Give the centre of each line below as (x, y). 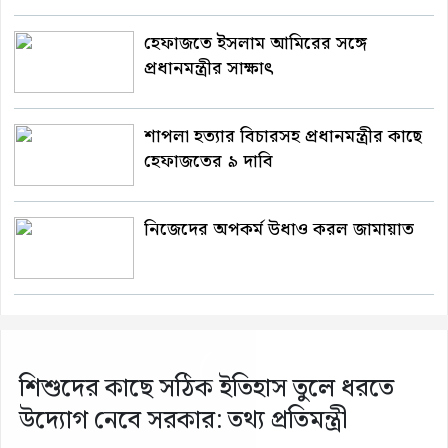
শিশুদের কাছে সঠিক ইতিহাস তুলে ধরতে (206, 389)
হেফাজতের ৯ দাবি (208, 162)
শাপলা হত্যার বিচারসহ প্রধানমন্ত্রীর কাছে (283, 137)
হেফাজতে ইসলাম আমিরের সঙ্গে (255, 44)
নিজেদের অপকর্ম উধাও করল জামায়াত (279, 230)
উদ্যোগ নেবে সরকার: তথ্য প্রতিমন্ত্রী (183, 421)
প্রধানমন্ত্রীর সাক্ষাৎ (209, 69)
